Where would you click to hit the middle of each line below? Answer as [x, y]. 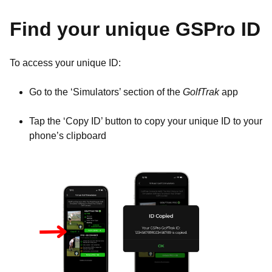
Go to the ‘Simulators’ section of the [106, 92]
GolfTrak [201, 92]
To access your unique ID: [65, 63]
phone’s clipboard [68, 136]
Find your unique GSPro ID [135, 29]
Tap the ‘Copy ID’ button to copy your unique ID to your [146, 121]
